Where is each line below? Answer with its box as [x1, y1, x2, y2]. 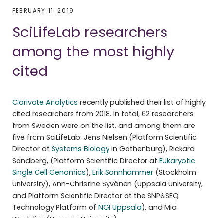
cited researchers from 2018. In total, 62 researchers [12, 109, 194, 119]
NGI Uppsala [98, 202, 142, 212]
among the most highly [12, 41, 174, 61]
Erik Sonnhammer [92, 167, 153, 177]
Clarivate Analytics [12, 97, 78, 107]
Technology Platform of [12, 202, 98, 212]
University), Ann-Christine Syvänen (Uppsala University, [12, 179, 203, 189]
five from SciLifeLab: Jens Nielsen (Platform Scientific [12, 132, 197, 142]
